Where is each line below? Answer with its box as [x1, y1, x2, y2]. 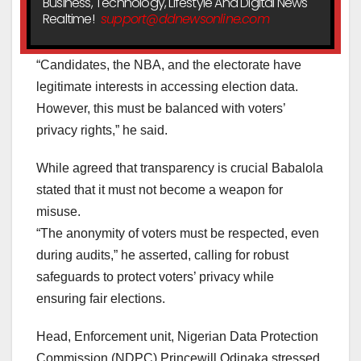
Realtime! [43, 9, 97, 28]
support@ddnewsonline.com [101, 9, 269, 28]
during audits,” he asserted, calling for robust [36, 248, 288, 263]
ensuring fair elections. [36, 292, 165, 306]
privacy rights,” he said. [36, 123, 168, 138]
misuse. [36, 205, 81, 219]
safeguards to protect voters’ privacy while [36, 270, 274, 284]
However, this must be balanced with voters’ [36, 102, 285, 116]
